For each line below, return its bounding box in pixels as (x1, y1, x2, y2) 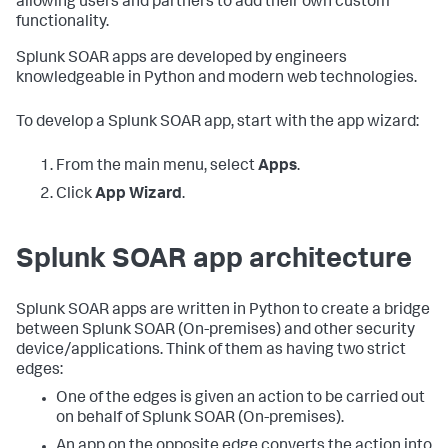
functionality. (16, 15, 109, 31)
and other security (281, 323, 415, 339)
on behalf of (56, 411, 142, 427)
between (16, 323, 82, 339)
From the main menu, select (56, 159, 258, 175)
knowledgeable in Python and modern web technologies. (16, 71, 417, 87)
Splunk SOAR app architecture (16, 247, 412, 275)
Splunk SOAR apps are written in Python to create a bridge (16, 303, 430, 319)
